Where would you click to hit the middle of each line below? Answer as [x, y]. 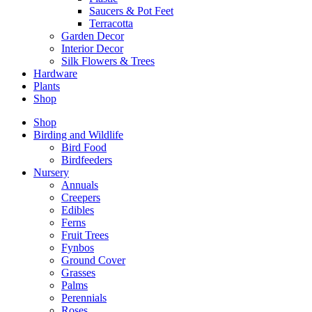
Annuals [80, 185]
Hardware [55, 74]
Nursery [51, 173]
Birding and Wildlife [78, 135]
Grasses [78, 273]
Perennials [84, 298]
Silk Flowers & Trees [108, 61]
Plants [47, 86]
